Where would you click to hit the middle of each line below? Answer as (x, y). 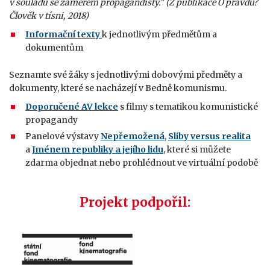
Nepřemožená (133, 136)
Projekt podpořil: (135, 202)
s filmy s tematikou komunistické (188, 106)
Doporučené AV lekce (72, 106)
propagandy (52, 120)
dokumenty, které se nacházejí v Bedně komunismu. (119, 88)
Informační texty (63, 34)
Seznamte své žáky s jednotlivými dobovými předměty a (126, 74)
